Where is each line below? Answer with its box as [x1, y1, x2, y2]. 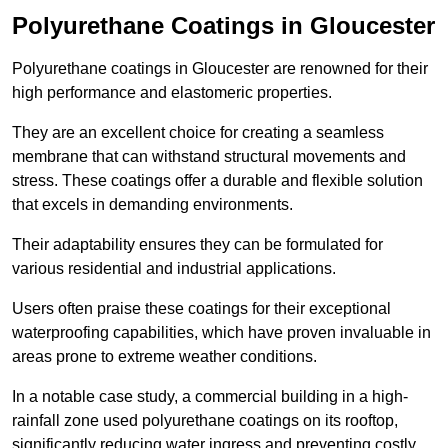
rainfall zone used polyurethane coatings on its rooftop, [12, 412, 398, 430]
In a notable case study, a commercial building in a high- [12, 388, 408, 406]
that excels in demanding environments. [12, 196, 293, 214]
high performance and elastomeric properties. [12, 84, 332, 102]
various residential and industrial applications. [12, 260, 340, 278]
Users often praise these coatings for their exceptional [12, 300, 391, 318]
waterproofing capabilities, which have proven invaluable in [12, 324, 431, 342]
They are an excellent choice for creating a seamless [12, 124, 384, 142]
